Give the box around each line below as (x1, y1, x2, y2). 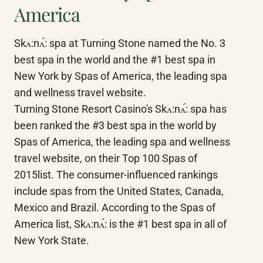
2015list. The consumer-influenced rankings (14, 168, 218, 181)
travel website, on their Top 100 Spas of (14, 152, 197, 164)
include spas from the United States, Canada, (14, 185, 224, 197)
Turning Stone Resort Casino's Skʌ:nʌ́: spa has (14, 103, 227, 115)
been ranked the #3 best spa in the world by (14, 119, 217, 131)
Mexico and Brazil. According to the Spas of (14, 201, 215, 214)
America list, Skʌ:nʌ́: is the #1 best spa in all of (14, 218, 227, 230)
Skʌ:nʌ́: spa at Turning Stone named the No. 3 (14, 37, 225, 49)
